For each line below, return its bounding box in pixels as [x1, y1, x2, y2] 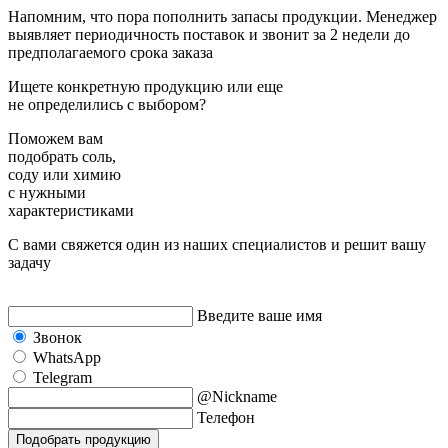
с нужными [8, 183, 86, 201]
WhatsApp [33, 348, 101, 366]
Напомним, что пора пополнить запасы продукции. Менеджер [8, 7, 437, 25]
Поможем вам [8, 129, 103, 147]
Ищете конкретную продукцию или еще [8, 77, 283, 95]
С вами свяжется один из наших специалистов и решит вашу [8, 235, 426, 253]
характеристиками [8, 201, 134, 219]
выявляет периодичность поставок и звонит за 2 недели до [8, 25, 410, 43]
